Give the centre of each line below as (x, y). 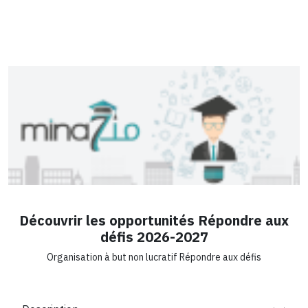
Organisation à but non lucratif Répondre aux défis (154, 257)
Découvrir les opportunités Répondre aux (154, 220)
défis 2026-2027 (154, 237)
